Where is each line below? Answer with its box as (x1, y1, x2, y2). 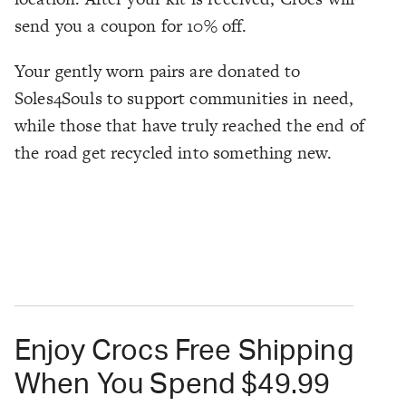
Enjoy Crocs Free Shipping (14, 337, 353, 366)
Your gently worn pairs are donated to (14, 59, 301, 84)
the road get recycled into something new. (14, 140, 337, 166)
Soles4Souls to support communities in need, (14, 86, 354, 111)
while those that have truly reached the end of (14, 113, 364, 139)
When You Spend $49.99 (14, 371, 331, 400)
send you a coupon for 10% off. (14, 14, 247, 39)
